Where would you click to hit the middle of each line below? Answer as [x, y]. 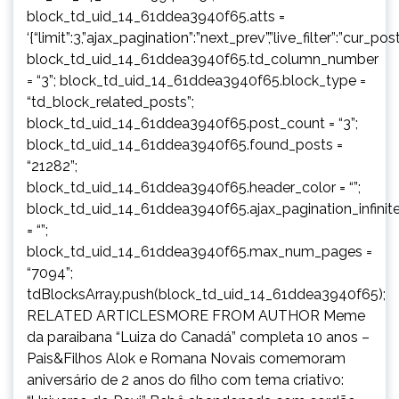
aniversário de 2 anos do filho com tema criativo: [185, 379]
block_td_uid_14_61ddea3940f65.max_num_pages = [199, 251]
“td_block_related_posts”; [110, 102]
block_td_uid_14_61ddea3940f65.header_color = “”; [194, 187]
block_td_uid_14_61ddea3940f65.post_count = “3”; [192, 123]
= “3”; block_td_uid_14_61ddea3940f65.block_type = [196, 80]
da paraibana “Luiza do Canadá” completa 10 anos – [198, 337]
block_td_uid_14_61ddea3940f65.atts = [156, 16]
